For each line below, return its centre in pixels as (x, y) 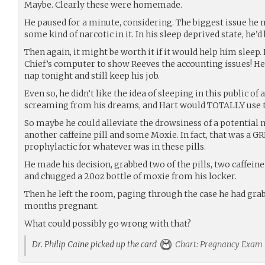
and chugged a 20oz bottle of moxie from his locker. (130, 176)
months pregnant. (62, 206)
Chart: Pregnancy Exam (218, 244)
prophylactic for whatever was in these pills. (115, 147)
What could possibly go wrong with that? (108, 224)
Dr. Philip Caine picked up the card (96, 244)
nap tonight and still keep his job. (92, 76)
